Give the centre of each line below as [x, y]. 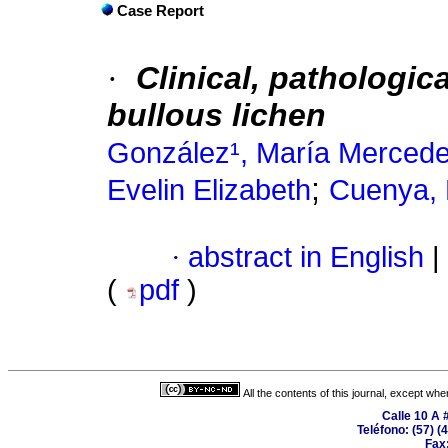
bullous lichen [216, 115]
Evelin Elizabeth [209, 190]
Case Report [160, 11]
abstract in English [306, 257]
